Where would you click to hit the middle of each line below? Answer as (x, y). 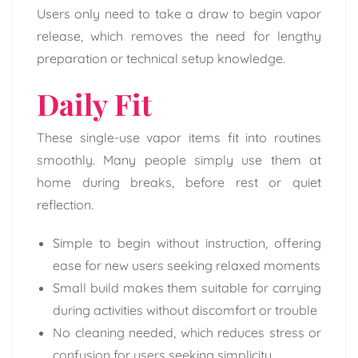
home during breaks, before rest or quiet (179, 183)
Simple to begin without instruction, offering (187, 243)
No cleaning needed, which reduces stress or (187, 333)
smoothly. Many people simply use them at (179, 160)
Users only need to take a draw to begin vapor (179, 14)
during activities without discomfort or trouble (185, 310)
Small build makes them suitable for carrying (187, 288)
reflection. (65, 205)
